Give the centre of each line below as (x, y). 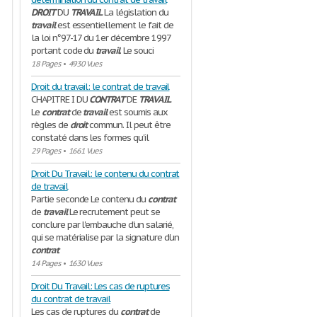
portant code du (64, 51)
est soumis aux (137, 112)
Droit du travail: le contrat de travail (100, 87)
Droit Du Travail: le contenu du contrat (105, 174)
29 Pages (46, 151)
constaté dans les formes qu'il (90, 138)
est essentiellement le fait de (114, 25)
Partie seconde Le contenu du (90, 199)
